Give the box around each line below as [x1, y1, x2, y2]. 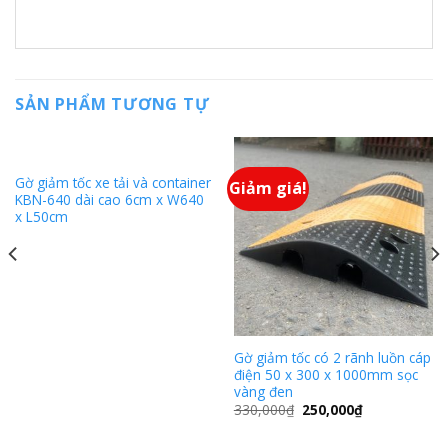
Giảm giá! [229, 177, 308, 200]
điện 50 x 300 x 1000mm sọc [233, 364, 418, 384]
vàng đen [233, 381, 293, 401]
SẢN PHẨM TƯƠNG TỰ [15, 93, 210, 116]
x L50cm [14, 207, 68, 227]
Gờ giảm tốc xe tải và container [14, 173, 211, 193]
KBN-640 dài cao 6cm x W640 [14, 190, 204, 210]
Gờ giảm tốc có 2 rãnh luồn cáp [233, 347, 431, 367]
